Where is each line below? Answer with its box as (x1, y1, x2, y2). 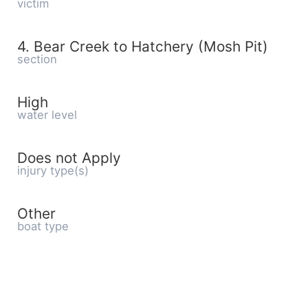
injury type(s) (17, 164, 89, 177)
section (17, 52, 57, 66)
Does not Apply (17, 149, 121, 166)
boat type (17, 219, 69, 233)
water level (17, 108, 77, 122)
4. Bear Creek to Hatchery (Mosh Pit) (17, 38, 268, 55)
